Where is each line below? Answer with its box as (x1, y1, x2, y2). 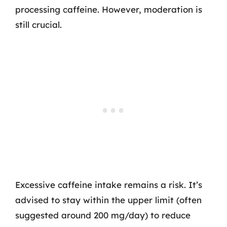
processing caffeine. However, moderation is (15, 4, 202, 15)
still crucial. (15, 19, 62, 30)
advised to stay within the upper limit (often (15, 194, 202, 205)
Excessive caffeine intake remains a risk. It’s (15, 179, 202, 190)
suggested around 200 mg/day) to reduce (15, 209, 191, 220)
